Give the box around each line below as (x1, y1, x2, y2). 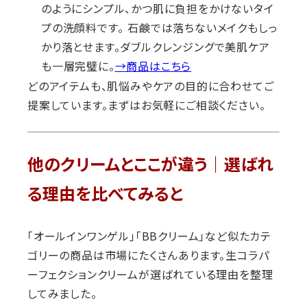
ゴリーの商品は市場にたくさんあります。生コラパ (27, 247, 269, 264)
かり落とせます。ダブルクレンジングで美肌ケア (41, 40, 270, 55)
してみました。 (27, 285, 97, 302)
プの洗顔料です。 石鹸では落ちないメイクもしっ (41, 21, 278, 36)
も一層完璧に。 (41, 60, 115, 74)
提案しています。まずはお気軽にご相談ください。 (27, 97, 266, 114)
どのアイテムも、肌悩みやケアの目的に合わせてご (27, 77, 274, 95)
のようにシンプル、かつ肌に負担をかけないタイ (41, 2, 274, 16)
